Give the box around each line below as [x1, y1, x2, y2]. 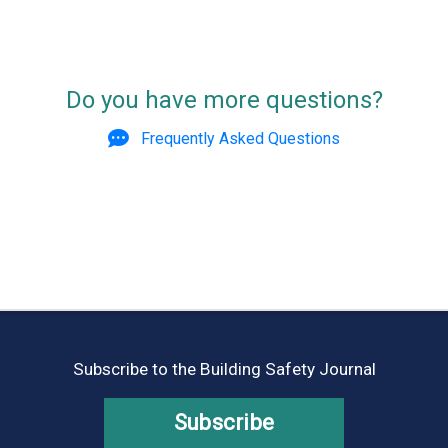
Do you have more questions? [65, 86, 383, 115]
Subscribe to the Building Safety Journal [72, 358, 376, 379]
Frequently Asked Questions [141, 128, 340, 148]
